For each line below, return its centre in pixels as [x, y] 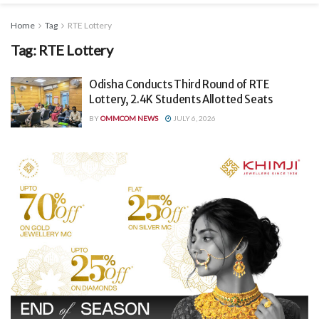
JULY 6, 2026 [194, 118]
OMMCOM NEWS [129, 118]
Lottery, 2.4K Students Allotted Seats [181, 99]
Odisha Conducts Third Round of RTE [179, 84]
